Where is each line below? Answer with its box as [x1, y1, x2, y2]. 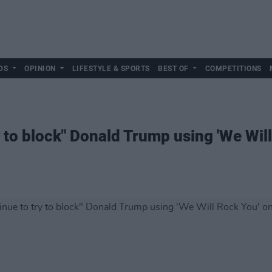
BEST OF [158, 64, 189, 73]
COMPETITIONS [205, 64, 262, 73]
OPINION [24, 64, 56, 73]
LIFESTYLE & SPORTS [72, 64, 150, 73]
